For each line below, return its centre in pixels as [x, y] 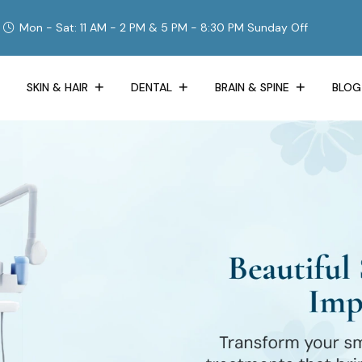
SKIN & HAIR [59, 88]
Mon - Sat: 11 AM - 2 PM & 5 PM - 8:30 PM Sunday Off [164, 28]
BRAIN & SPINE [254, 88]
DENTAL [153, 88]
